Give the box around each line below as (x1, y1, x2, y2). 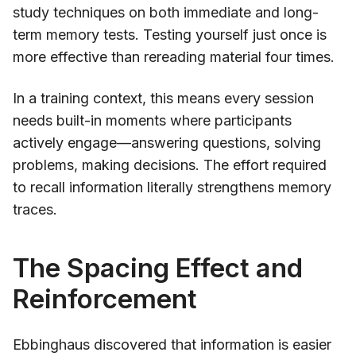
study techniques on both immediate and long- (13, 3, 319, 21)
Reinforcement (13, 282, 197, 315)
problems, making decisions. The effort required (13, 156, 327, 173)
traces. (13, 200, 57, 218)
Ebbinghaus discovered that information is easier (13, 335, 331, 353)
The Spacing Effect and (13, 251, 303, 284)
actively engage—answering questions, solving (13, 133, 321, 151)
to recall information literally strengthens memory (13, 178, 331, 195)
